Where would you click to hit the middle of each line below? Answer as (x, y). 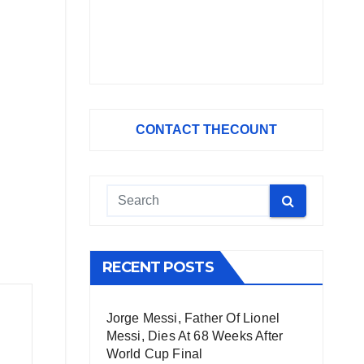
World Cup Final (154, 354)
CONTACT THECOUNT (206, 130)
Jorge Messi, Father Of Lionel (193, 318)
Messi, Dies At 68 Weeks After (195, 336)
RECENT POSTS (158, 267)
